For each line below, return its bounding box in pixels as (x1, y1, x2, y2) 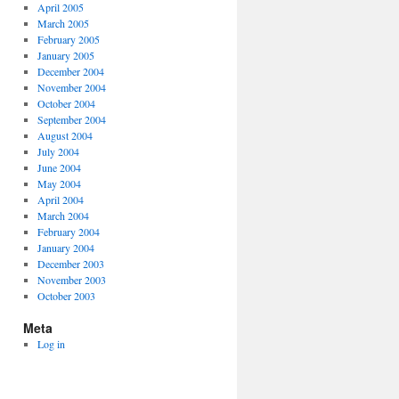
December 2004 (37, 64, 104, 78)
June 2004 (37, 160, 81, 175)
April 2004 (37, 192, 84, 207)
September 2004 (37, 112, 106, 126)
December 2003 (37, 256, 104, 271)
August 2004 (37, 128, 93, 142)
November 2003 (37, 273, 106, 287)
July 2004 (37, 144, 79, 159)
